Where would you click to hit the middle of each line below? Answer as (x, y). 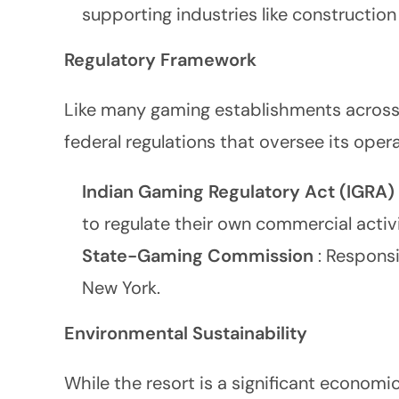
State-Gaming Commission (200, 256)
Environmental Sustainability (186, 333)
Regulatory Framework (160, 60)
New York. (121, 288)
